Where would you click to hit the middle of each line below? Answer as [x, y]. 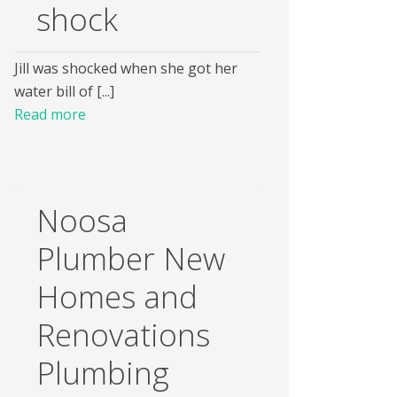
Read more [50, 114]
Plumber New [131, 258]
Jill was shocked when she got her [126, 68]
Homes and [117, 296]
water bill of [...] [64, 91]
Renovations [123, 335]
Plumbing [103, 373]
